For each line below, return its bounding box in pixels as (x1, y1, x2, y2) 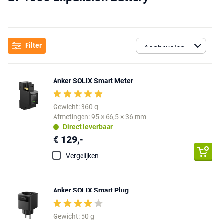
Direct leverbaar (63, 123, 113, 131)
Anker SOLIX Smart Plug (53, 186, 129, 194)
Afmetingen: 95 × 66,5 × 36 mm (53, 112, 146, 121)
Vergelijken (66, 151, 99, 160)
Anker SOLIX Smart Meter (53, 76, 133, 84)
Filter (25, 41, 42, 50)
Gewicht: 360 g (53, 102, 98, 110)
